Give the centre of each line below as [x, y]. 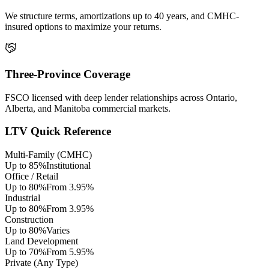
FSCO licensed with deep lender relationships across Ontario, [121, 97]
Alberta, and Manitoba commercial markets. [88, 108]
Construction [29, 220]
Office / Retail [32, 177]
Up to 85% [26, 166]
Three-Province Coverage [68, 74]
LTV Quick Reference [58, 131]
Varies [58, 231]
